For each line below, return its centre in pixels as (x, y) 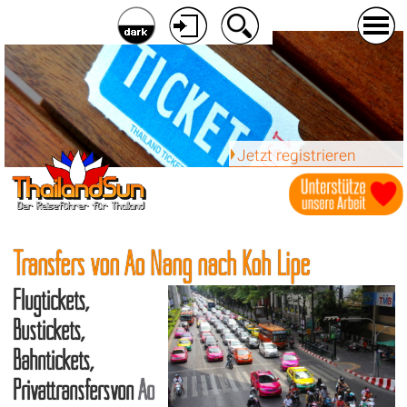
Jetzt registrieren (296, 155)
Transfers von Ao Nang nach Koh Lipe (161, 264)
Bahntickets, (52, 361)
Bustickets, (48, 331)
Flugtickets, (50, 301)
